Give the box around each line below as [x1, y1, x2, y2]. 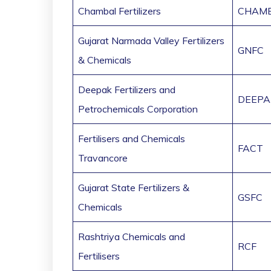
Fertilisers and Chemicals [78, 132, 185, 145]
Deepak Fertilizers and [78, 83, 175, 96]
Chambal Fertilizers [78, 5, 161, 18]
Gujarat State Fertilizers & [78, 181, 189, 194]
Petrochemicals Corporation [78, 103, 198, 116]
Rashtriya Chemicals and [78, 230, 185, 243]
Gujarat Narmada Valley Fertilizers [78, 34, 224, 47]
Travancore [78, 152, 128, 165]
